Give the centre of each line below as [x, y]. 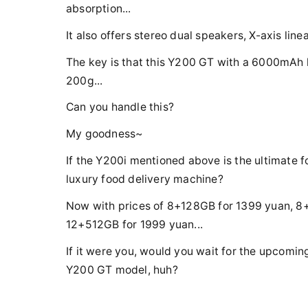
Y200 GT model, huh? [122, 269]
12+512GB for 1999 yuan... [134, 224]
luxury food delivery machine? [145, 179]
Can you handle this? [120, 107]
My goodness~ [104, 134]
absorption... [99, 8]
